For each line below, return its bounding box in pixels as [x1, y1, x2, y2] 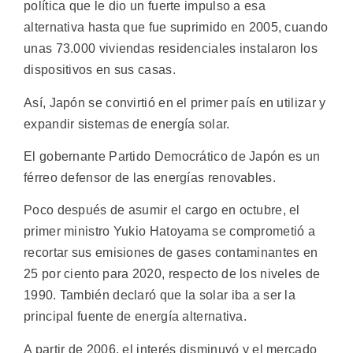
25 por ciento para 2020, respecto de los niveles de [24, 267, 321, 281]
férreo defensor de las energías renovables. [24, 171, 276, 185]
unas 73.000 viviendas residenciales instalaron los [24, 42, 318, 56]
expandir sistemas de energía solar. [24, 117, 230, 131]
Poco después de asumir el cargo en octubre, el [24, 203, 300, 217]
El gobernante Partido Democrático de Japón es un [24, 150, 321, 164]
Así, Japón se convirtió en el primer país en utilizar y [24, 95, 326, 110]
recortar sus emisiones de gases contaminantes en [24, 246, 318, 260]
